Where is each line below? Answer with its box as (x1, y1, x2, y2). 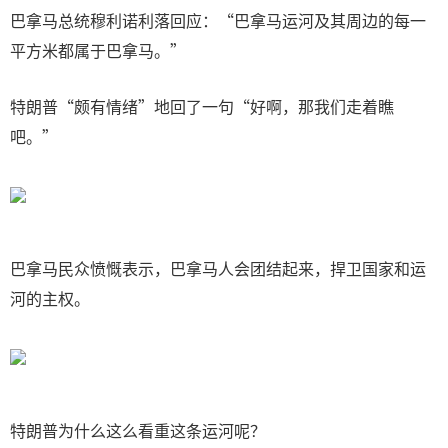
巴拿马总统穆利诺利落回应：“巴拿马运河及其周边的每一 (10, 8, 426, 32)
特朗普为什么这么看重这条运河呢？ (10, 418, 266, 442)
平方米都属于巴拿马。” (10, 38, 186, 62)
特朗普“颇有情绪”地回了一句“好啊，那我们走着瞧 (10, 94, 394, 118)
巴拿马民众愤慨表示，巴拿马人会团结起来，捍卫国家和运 (10, 256, 426, 280)
